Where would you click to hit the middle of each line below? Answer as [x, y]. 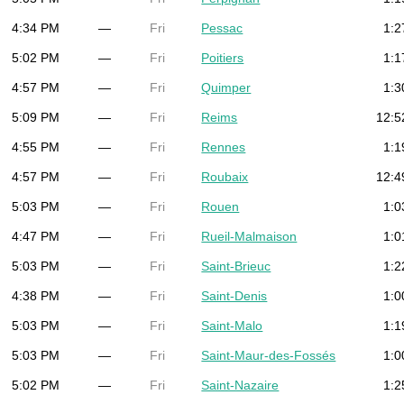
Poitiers [223, 57]
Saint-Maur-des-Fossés [269, 355]
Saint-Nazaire [240, 385]
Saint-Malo [232, 325]
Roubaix [225, 176]
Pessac [222, 28]
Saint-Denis [234, 295]
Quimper [226, 87]
